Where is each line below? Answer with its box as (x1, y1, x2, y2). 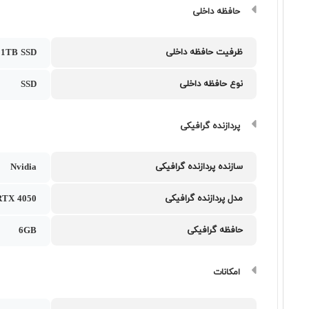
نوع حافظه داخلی (179, 78, 243, 90)
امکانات (213, 266, 241, 279)
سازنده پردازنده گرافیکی (155, 161, 243, 173)
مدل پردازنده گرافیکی (165, 192, 243, 205)
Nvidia (10, 161, 37, 174)
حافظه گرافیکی (187, 224, 243, 237)
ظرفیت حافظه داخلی (166, 46, 243, 59)
